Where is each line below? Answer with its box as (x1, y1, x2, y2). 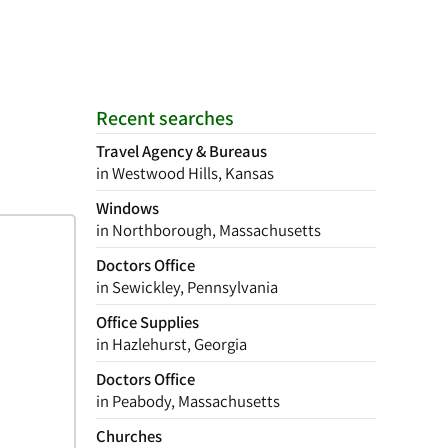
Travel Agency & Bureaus (96, 140, 267, 162)
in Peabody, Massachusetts (96, 390, 280, 412)
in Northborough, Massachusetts (96, 219, 321, 241)
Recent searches (96, 105, 234, 131)
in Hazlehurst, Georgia (96, 333, 247, 355)
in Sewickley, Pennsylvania (96, 276, 278, 298)
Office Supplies (96, 311, 199, 333)
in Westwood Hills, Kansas (96, 162, 274, 184)
